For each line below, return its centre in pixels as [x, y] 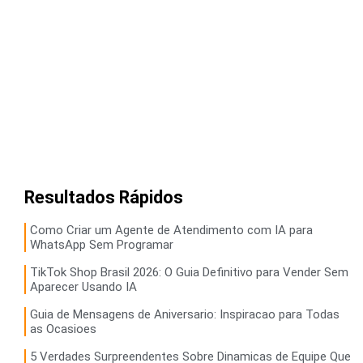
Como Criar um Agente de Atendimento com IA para [171, 230]
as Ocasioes [63, 329]
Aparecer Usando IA [83, 286]
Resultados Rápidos [104, 197]
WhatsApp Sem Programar [102, 244]
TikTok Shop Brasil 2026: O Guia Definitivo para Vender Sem [189, 272]
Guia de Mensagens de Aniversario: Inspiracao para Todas [185, 314]
